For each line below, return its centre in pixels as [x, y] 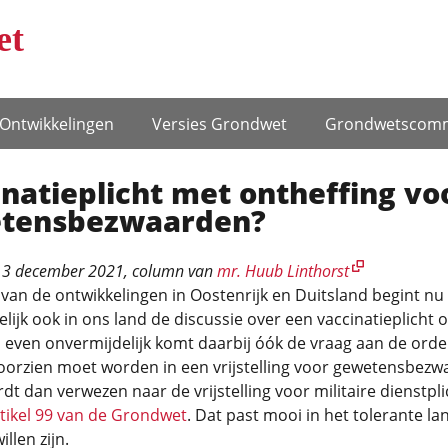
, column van [170, 271]
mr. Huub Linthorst [282, 271]
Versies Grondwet [219, 123]
